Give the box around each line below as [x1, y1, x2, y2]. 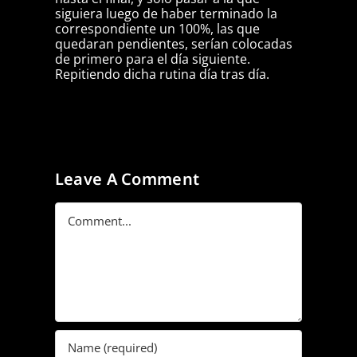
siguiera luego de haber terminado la [54, 5, 277, 23]
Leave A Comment [54, 167, 200, 190]
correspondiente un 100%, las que [54, 20, 260, 38]
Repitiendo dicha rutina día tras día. [54, 65, 269, 84]
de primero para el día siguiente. [54, 50, 250, 69]
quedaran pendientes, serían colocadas [54, 35, 292, 53]
